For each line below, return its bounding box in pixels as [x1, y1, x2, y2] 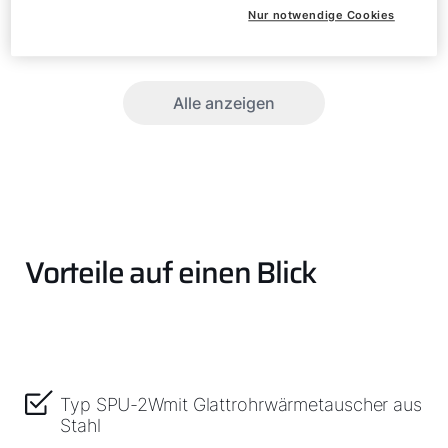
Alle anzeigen [173, 93, 275, 113]
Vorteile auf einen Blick [25, 249, 317, 296]
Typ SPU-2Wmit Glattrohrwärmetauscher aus [60, 394, 422, 415]
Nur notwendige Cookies [248, 8, 395, 23]
